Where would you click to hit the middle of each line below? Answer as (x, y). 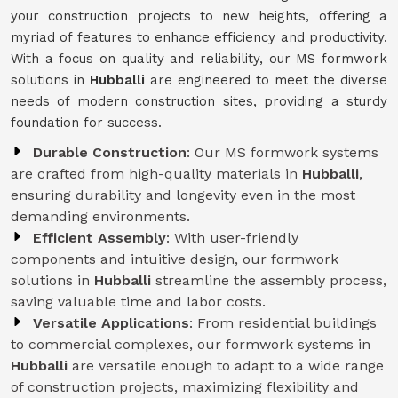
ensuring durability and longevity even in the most (183, 195)
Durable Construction (110, 152)
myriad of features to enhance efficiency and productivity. (199, 37)
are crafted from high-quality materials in (156, 174)
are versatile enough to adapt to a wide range (228, 366)
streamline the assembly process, (271, 280)
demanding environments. (100, 216)
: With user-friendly (232, 238)
